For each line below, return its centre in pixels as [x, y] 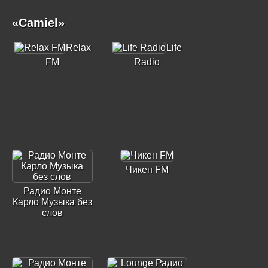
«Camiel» [38, 23]
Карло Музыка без [52, 202]
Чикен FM [147, 170]
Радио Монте [52, 191]
